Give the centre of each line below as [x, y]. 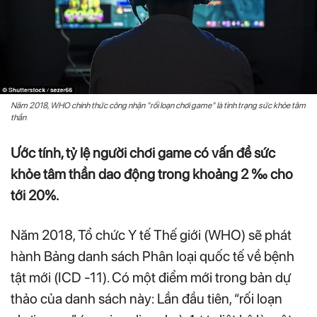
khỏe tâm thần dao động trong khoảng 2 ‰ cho [152, 174]
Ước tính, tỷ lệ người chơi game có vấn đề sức [143, 152]
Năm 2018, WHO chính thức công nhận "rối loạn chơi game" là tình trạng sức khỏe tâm [158, 105]
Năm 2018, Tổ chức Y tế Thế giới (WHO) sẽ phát [151, 235]
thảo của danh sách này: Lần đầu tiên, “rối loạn [146, 298]
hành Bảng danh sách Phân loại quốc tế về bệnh [152, 256]
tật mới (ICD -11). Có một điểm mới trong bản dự [151, 277]
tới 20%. [35, 195]
